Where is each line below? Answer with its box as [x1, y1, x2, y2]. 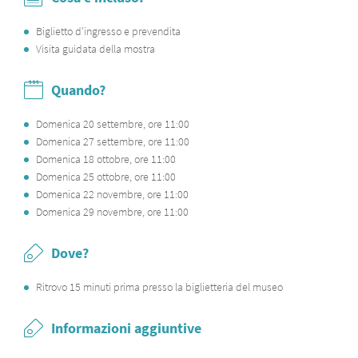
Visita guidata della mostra [36, 42, 157, 56]
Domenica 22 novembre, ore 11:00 [36, 187, 189, 201]
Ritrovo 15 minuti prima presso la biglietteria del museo [36, 280, 283, 294]
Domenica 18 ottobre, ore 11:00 [36, 152, 176, 166]
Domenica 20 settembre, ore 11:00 [36, 117, 189, 131]
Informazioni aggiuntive [51, 319, 201, 337]
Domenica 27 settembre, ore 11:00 [36, 134, 189, 149]
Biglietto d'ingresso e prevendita [36, 24, 181, 38]
